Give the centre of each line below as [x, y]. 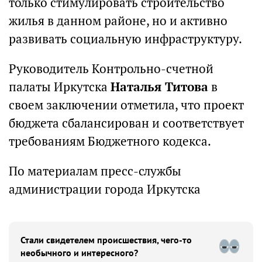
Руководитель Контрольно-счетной [111, 69]
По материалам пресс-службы [95, 171]
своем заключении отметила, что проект [126, 105]
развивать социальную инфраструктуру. [125, 39]
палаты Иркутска [60, 87]
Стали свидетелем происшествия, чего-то [106, 240]
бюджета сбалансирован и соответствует [126, 123]
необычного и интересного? [79, 253]
